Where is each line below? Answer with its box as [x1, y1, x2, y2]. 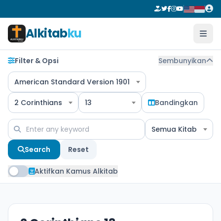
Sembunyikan [158, 56, 206, 66]
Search [25, 145, 50, 154]
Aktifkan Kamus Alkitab [35, 166, 118, 176]
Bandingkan [155, 98, 198, 108]
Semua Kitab [151, 124, 197, 134]
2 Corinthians [14, 98, 62, 108]
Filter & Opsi [15, 56, 59, 66]
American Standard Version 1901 [14, 77, 130, 87]
